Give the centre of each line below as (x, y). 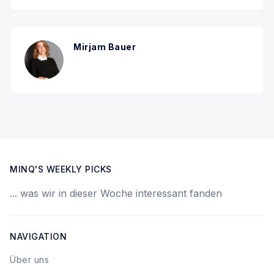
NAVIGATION (38, 236)
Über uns (29, 260)
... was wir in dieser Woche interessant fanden (116, 193)
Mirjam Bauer (105, 46)
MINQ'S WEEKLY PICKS (61, 169)
